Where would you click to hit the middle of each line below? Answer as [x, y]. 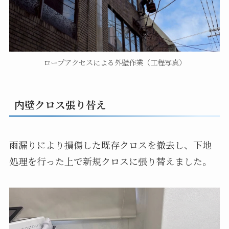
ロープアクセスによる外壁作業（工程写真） [114, 62]
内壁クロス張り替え [60, 104]
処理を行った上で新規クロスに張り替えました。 [110, 161]
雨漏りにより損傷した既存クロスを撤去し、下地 [110, 145]
